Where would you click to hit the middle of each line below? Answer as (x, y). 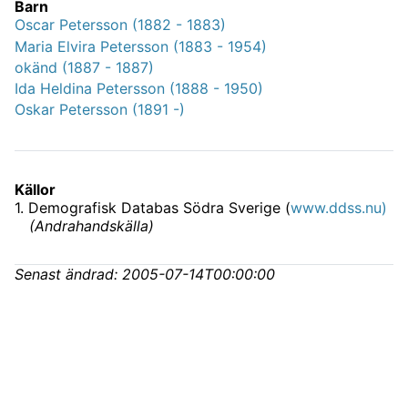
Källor (35, 190)
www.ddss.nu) (339, 208)
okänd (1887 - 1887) (84, 67)
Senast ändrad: (68, 275)
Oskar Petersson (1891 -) (100, 110)
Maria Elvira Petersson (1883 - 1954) (141, 46)
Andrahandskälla (92, 226)
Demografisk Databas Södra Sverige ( (159, 208)
